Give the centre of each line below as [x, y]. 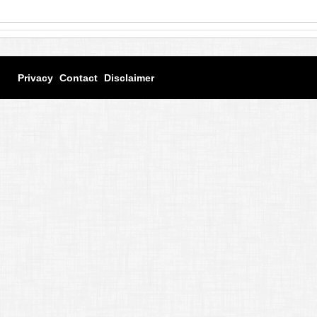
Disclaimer [129, 77]
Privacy [35, 77]
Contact [79, 77]
